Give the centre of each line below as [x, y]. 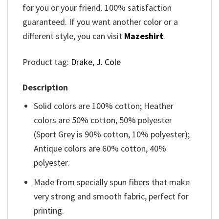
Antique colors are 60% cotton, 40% [100, 149]
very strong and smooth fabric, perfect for [111, 196]
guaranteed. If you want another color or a [100, 22]
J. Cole [109, 62]
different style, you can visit [73, 36]
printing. [49, 210]
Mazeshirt [144, 36]
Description [45, 88]
